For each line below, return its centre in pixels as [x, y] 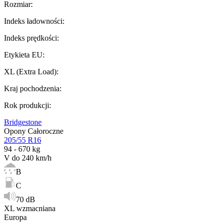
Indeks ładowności [33, 21]
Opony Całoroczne [34, 131]
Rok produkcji [27, 105]
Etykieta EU [23, 55]
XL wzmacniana [30, 208]
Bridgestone [23, 122]
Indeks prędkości [30, 38]
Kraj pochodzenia [32, 88]
